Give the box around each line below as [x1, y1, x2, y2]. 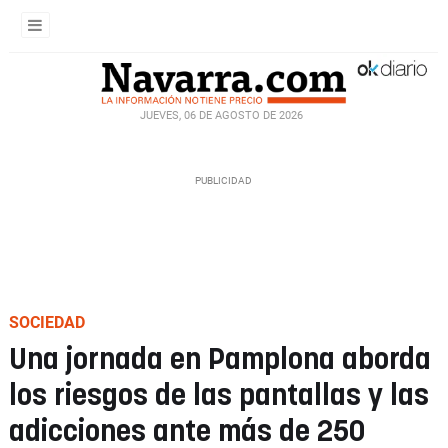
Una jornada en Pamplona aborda [9, 346, 431, 375]
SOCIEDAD [9, 313, 85, 332]
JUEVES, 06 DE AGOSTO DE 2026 [139, 108, 303, 122]
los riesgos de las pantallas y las [9, 382, 429, 411]
